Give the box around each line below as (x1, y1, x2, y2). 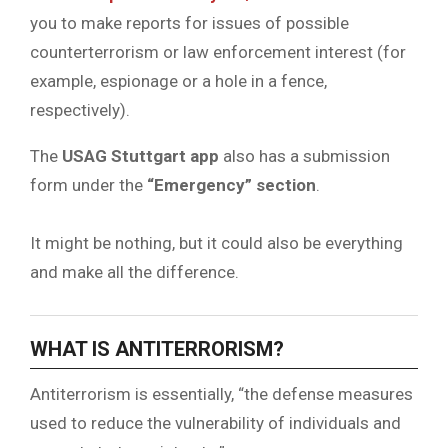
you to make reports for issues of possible (30, 13, 349, 34)
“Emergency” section (147, 175, 316, 196)
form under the (30, 175, 147, 196)
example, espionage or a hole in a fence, (30, 71, 327, 92)
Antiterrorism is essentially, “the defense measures (30, 384, 413, 405)
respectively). (30, 100, 130, 121)
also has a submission (219, 146, 390, 167)
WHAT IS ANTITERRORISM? (30, 336, 284, 361)
